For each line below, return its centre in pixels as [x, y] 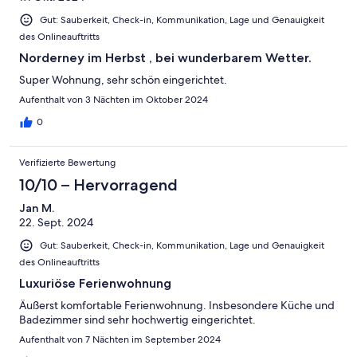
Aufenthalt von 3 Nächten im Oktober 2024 [114, 99]
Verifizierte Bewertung [67, 162]
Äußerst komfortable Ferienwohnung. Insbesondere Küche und [177, 305]
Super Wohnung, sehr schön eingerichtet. [123, 79]
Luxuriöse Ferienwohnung [95, 283]
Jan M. [37, 208]
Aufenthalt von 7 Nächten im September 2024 [120, 339]
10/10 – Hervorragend [98, 184]
